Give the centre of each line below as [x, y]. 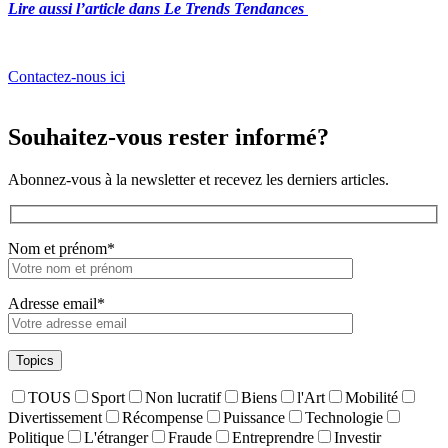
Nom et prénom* [61, 249]
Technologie [344, 418]
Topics [35, 361]
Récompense [162, 418]
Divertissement [55, 418]
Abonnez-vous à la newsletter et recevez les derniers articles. [198, 179]
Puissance [254, 418]
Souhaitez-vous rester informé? [168, 136]
